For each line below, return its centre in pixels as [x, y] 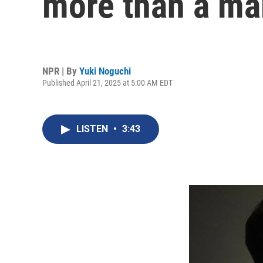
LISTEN [93, 129]
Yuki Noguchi [105, 71]
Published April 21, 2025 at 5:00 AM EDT [107, 82]
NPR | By [61, 71]
